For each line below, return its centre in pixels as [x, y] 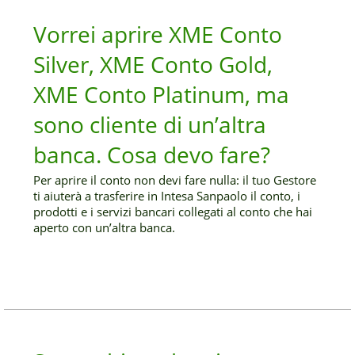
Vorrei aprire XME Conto [158, 34]
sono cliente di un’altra [150, 124]
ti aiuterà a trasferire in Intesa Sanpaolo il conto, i [167, 196]
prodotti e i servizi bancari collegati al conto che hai [173, 212]
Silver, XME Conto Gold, [153, 64]
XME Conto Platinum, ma [162, 94]
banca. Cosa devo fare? [152, 155]
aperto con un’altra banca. [105, 227]
